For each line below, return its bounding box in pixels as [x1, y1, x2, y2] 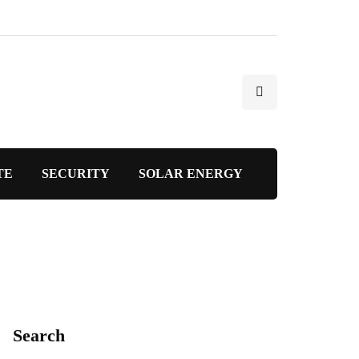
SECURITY [41, 167, 110, 180]
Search [13, 325, 65, 345]
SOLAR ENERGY [138, 167, 243, 180]
